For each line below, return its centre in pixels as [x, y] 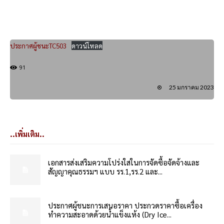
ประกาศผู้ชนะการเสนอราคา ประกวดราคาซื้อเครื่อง [125, 205]
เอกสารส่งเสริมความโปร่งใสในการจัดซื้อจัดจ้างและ [124, 162]
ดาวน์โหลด [87, 45]
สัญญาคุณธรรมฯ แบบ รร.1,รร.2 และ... [105, 171]
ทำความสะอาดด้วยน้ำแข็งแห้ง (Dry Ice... [110, 214]
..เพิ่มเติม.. [27, 134]
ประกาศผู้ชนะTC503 [38, 45]
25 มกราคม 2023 [191, 87]
